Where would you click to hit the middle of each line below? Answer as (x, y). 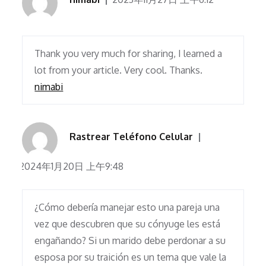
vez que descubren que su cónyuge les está (128, 224)
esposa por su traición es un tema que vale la (131, 257)
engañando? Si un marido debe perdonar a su (130, 241)
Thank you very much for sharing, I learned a (129, 54)
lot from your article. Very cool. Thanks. (119, 70)
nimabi (49, 87)
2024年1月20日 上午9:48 (72, 167)
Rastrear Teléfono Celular (132, 137)
